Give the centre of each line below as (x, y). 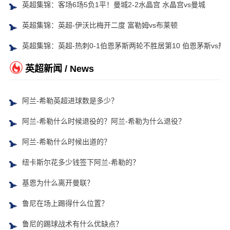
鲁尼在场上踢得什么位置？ (65, 203)
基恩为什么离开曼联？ (58, 183)
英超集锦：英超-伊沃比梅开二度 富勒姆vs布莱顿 (100, 25)
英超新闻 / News (59, 69)
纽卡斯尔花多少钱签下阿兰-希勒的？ (81, 162)
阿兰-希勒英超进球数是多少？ (70, 101)
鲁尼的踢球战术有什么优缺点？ (72, 224)
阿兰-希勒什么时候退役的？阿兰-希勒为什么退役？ (103, 121)
